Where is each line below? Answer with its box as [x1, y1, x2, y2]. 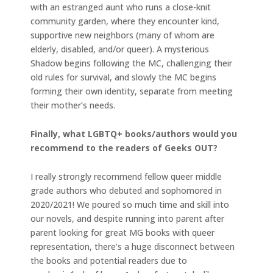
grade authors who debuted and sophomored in [30, 185, 222, 197]
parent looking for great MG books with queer [30, 227, 214, 239]
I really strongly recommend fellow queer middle [30, 171, 222, 183]
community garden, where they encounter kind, [30, 15, 219, 27]
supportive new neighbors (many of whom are [30, 29, 214, 41]
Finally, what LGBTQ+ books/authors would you [30, 128, 237, 140]
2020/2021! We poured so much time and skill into [30, 199, 229, 211]
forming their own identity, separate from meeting [30, 85, 233, 97]
